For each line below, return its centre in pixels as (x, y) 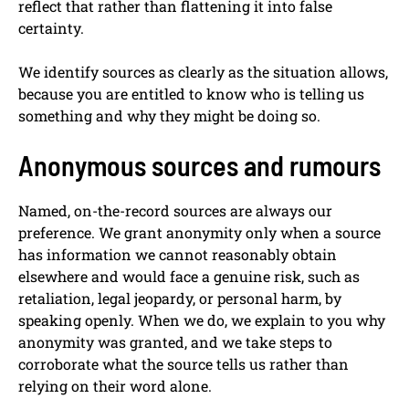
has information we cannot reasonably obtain (178, 255)
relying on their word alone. (115, 386)
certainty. (51, 28)
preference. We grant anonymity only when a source (199, 233)
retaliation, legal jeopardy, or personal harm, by (180, 299)
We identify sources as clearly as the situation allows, (203, 72)
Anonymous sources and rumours (199, 166)
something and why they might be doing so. (169, 116)
